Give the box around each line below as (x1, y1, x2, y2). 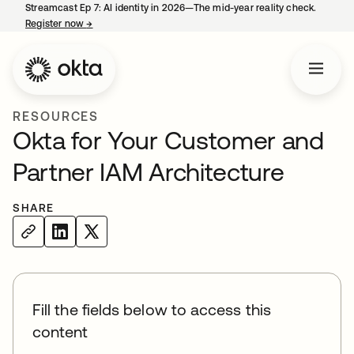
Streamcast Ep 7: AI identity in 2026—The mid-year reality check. (25, 2, 317, 13)
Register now (25, 18, 87, 29)
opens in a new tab (92, 18, 179, 29)
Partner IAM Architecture (13, 157, 284, 186)
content (32, 322, 88, 341)
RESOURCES (13, 109, 100, 123)
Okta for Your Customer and (13, 126, 324, 155)
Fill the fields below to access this (32, 300, 271, 318)
